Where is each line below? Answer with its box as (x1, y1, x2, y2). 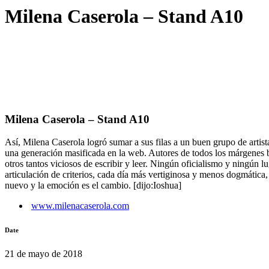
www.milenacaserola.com (31, 201, 129, 211)
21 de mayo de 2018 (5, 249, 82, 259)
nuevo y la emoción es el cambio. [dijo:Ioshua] (5, 180, 181, 191)
